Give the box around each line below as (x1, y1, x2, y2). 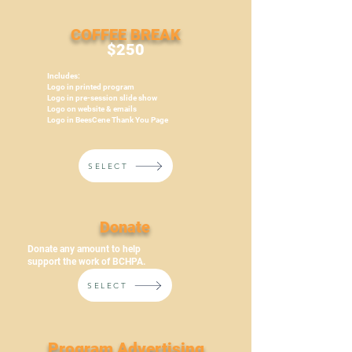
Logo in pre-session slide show (47, 93, 157, 102)
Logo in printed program (47, 82, 134, 91)
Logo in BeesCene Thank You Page (47, 115, 168, 124)
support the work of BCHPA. (27, 256, 145, 267)
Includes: (47, 71, 80, 80)
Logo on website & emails (47, 104, 137, 113)
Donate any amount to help (27, 244, 141, 255)
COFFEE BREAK (71, 25, 181, 44)
